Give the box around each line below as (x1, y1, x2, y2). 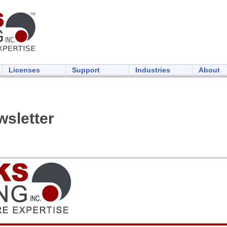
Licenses (9, 66, 40, 74)
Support (72, 66, 100, 74)
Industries (135, 66, 170, 74)
